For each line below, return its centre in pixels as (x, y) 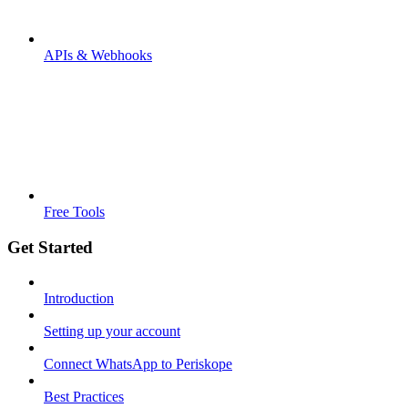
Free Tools (74, 211)
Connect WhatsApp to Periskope (138, 364)
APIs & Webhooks (98, 55)
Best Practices (84, 397)
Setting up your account (112, 331)
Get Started (50, 247)
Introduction (79, 299)
